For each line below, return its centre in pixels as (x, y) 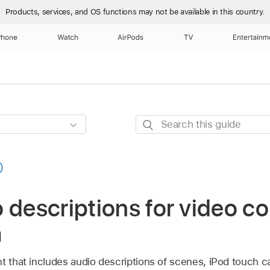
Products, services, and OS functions (72, 12)
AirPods (131, 37)
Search (152, 123)
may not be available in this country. (202, 12)
